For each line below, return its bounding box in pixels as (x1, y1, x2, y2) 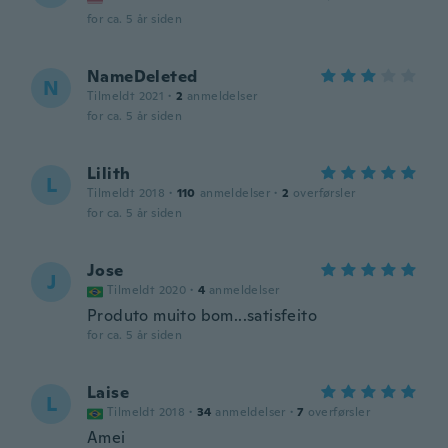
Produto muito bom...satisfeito (87, 305, 317, 326)
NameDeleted (87, 66, 198, 87)
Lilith (87, 163, 131, 184)
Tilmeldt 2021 (87, 88, 165, 104)
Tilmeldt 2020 (107, 282, 187, 298)
